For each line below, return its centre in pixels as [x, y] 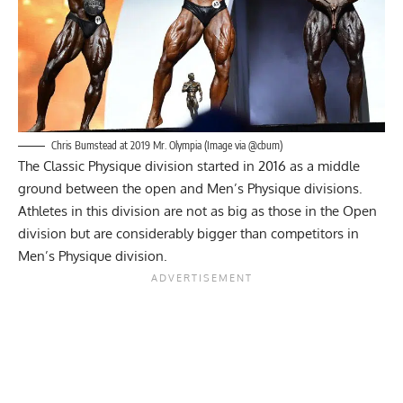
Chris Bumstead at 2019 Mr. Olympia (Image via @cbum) [167, 145]
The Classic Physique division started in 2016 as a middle [189, 166]
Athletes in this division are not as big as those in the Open [197, 210]
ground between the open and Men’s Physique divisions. [190, 188]
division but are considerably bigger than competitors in [188, 233]
